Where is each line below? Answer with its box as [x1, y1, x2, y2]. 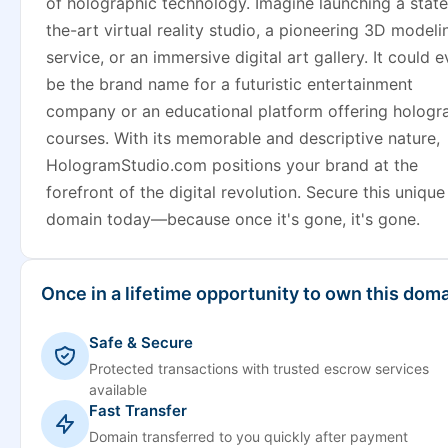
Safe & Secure [89, 333, 193, 352]
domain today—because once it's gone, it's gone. [46, 209, 420, 229]
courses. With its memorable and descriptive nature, [46, 128, 440, 148]
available [89, 381, 147, 398]
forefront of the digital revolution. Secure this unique [46, 182, 445, 202]
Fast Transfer [89, 401, 187, 420]
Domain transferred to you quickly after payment [89, 428, 408, 445]
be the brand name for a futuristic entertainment [46, 74, 413, 94]
